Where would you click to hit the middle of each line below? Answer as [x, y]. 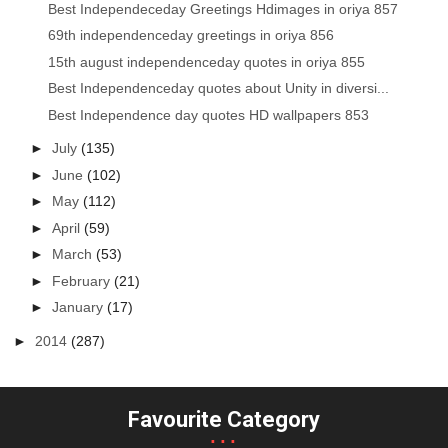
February [83, 280]
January [80, 307]
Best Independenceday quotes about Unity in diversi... [219, 88]
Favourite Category [224, 419]
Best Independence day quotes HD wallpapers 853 [209, 114]
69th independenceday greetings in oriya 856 [191, 35]
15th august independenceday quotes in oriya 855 [207, 61]
